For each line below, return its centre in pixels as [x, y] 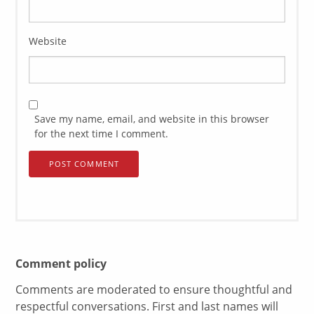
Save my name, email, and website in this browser [152, 119]
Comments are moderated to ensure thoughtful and [154, 290]
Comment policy [61, 264]
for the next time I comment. [102, 134]
